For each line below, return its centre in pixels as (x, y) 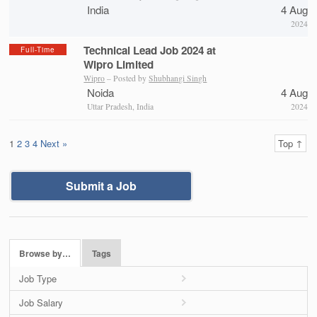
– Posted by (127, 78)
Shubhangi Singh (178, 78)
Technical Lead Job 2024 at (150, 50)
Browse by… (45, 253)
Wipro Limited (119, 64)
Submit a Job (102, 185)
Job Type (38, 278)
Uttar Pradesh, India (121, 106)
